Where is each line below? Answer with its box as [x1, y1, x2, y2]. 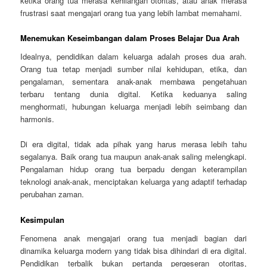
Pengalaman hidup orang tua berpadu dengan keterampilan [20, 163, 247, 175]
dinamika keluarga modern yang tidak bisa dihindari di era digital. [20, 245, 247, 257]
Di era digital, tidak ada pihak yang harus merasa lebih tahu [20, 138, 247, 150]
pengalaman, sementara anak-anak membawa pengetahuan [20, 76, 247, 88]
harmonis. [20, 113, 55, 125]
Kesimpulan [20, 213, 65, 225]
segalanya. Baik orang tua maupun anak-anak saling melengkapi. [20, 151, 247, 163]
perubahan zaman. [20, 188, 85, 200]
